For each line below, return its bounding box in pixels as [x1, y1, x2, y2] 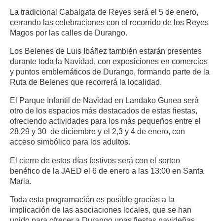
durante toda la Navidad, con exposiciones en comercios [10, 57, 208, 66]
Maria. [10, 176, 32, 185]
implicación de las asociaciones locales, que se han [10, 205, 191, 214]
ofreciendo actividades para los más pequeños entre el [10, 116, 201, 126]
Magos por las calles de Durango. [10, 28, 127, 37]
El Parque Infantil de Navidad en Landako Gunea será [10, 96, 199, 105]
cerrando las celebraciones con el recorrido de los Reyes [10, 17, 209, 27]
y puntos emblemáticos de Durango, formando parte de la [10, 67, 210, 76]
